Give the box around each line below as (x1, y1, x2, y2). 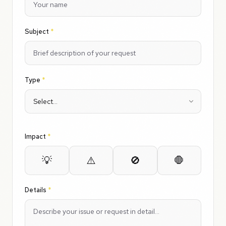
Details (25, 186, 48, 194)
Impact (25, 132, 47, 141)
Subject (25, 27, 50, 36)
